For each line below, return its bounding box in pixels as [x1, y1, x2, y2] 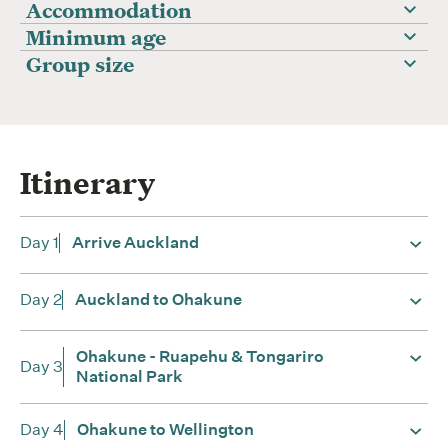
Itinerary [20, 162, 155, 203]
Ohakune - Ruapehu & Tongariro [76, 347, 324, 366]
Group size [26, 50, 134, 78]
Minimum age [26, 23, 166, 51]
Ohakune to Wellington [77, 420, 254, 439]
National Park [76, 367, 183, 386]
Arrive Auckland [72, 233, 199, 252]
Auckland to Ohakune [75, 290, 242, 309]
